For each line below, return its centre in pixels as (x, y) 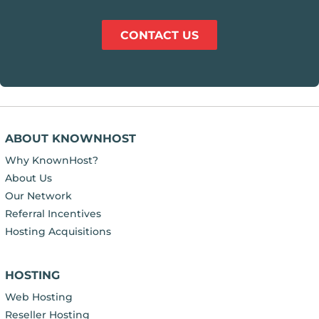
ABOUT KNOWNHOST (70, 138)
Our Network (38, 195)
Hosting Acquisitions (58, 231)
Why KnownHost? (51, 160)
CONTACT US (159, 35)
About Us (28, 178)
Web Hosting (38, 297)
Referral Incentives (53, 213)
